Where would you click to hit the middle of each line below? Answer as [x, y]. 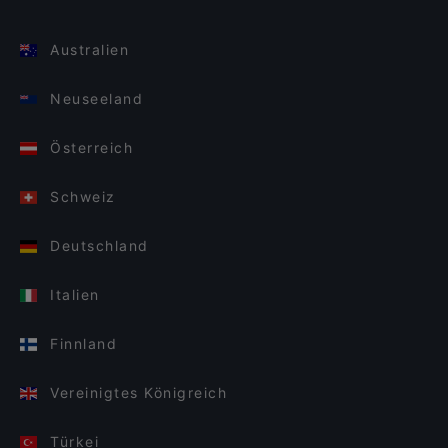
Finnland [83, 343]
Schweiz [83, 196]
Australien [89, 49]
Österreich [91, 147]
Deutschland [99, 245]
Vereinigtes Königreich [138, 392]
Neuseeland [96, 98]
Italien [75, 294]
